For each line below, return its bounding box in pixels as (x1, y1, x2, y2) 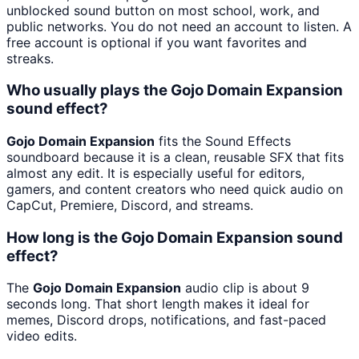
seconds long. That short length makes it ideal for (6, 296, 309, 313)
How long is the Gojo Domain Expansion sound (6, 228, 343, 247)
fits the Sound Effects (155, 132, 291, 149)
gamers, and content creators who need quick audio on (6, 180, 343, 197)
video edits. (6, 328, 77, 345)
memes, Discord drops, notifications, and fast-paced (6, 312, 326, 329)
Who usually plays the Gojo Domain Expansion (6, 81, 343, 100)
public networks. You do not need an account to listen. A (6, 18, 352, 34)
